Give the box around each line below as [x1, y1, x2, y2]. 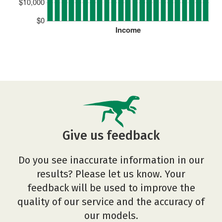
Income [115, 24, 141, 35]
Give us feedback [62, 128, 160, 143]
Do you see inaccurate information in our [18, 154, 204, 166]
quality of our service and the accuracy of [17, 195, 205, 208]
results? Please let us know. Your [37, 167, 185, 180]
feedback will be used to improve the [27, 181, 195, 194]
